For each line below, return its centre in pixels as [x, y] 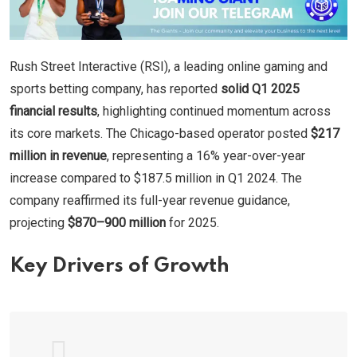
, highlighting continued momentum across [214, 111]
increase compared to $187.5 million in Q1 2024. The [156, 178]
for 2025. [192, 222]
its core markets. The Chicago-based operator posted [160, 133]
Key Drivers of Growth [120, 266]
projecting [39, 222]
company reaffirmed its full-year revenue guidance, [150, 200]
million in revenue [58, 155]
